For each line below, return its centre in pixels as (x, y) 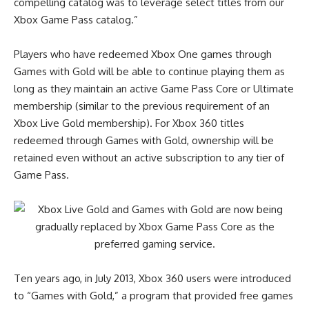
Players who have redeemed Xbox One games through (143, 54)
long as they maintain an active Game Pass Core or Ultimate (154, 89)
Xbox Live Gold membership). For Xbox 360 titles (129, 123)
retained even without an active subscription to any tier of (149, 158)
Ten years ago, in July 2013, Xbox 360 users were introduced (152, 278)
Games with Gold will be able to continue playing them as (149, 71)
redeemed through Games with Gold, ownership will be (144, 140)
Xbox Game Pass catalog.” (76, 20)
